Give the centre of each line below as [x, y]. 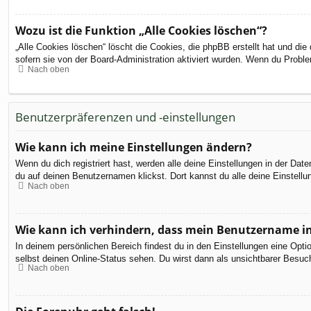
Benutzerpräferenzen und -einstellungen [125, 117]
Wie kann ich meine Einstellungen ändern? [134, 148]
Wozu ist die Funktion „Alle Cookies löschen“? [141, 31]
